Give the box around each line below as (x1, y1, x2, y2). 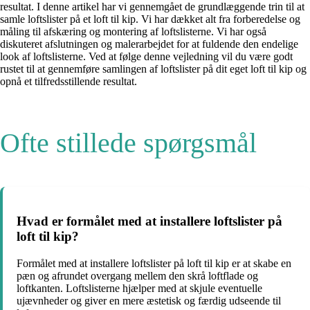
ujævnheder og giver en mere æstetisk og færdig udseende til (17, 294, 281, 307)
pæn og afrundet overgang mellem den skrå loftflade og (17, 269, 258, 282)
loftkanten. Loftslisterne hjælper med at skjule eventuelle (17, 282, 262, 294)
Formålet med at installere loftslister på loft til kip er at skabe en (17, 257, 291, 269)
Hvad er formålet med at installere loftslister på (17, 213, 282, 228)
